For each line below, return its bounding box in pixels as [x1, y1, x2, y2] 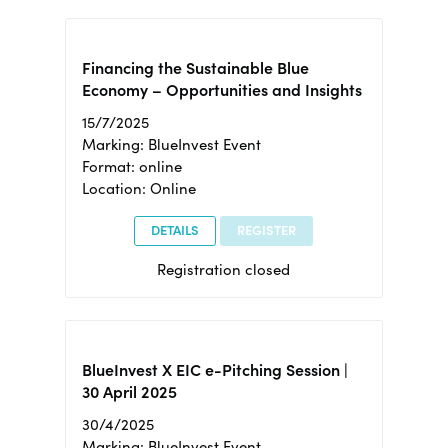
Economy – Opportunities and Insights [81, 79, 362, 100]
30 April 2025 [81, 381, 177, 402]
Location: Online [81, 178, 196, 198]
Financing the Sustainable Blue [81, 57, 309, 78]
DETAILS [151, 222, 200, 240]
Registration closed [157, 259, 291, 279]
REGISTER [237, 222, 297, 240]
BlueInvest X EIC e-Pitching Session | [81, 359, 348, 380]
